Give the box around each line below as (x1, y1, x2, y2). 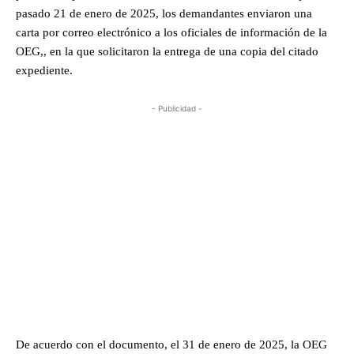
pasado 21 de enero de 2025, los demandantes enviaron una (16, 7, 312, 21)
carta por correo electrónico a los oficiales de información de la (16, 26, 327, 40)
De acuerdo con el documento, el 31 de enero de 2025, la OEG (16, 338, 327, 352)
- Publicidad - (152, 104, 202, 114)
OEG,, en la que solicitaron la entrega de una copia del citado (16, 45, 318, 58)
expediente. (16, 64, 73, 77)
